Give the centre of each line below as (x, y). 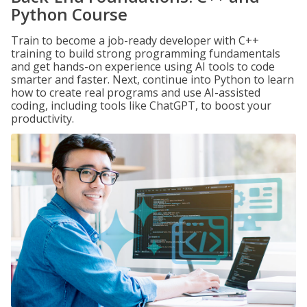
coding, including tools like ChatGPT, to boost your (141, 106)
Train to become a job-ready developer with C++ (135, 40)
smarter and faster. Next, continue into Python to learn (152, 79)
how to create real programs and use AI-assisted (136, 93)
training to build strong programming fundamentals (146, 53)
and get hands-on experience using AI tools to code (143, 66)
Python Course (69, 14)
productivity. (42, 119)
